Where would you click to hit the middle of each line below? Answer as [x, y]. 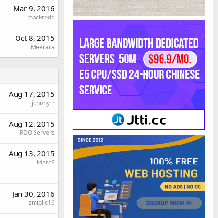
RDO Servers [37, 133]
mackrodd [41, 17]
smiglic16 [42, 203]
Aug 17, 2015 [32, 94]
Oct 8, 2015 [35, 38]
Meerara [43, 47]
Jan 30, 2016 [33, 194]
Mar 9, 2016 [34, 8]
